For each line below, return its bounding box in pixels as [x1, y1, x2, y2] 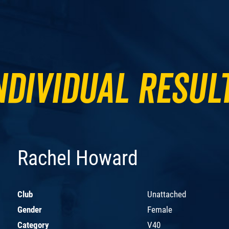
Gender [17, 204, 42, 215]
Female [147, 204, 172, 215]
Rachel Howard [17, 146, 138, 170]
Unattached [147, 189, 186, 199]
